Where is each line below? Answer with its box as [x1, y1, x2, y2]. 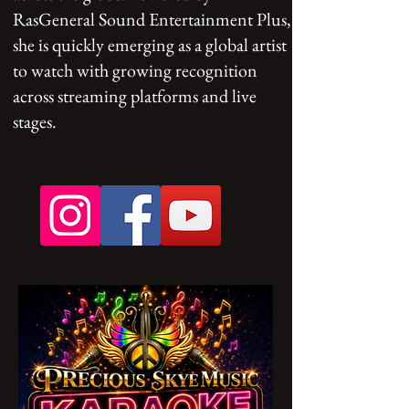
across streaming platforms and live [13, 84, 257, 108]
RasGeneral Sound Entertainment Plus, [13, 7, 291, 31]
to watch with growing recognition [13, 58, 257, 82]
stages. [13, 110, 57, 133]
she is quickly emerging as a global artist [13, 33, 287, 57]
